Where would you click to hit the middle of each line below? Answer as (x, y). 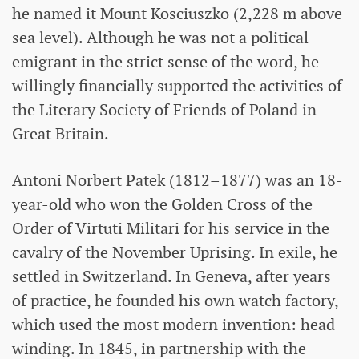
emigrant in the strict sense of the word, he (165, 62)
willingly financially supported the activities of (177, 86)
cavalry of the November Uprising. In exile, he (175, 253)
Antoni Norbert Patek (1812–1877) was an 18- (177, 181)
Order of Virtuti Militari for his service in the (171, 229)
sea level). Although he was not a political (160, 38)
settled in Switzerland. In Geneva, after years (171, 277)
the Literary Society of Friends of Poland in (164, 110)
